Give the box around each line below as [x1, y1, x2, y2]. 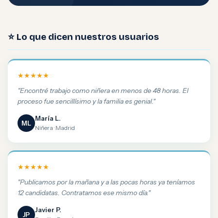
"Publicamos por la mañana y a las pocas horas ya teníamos [18, 178, 195, 186]
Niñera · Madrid [35, 125, 75, 131]
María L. [35, 114, 61, 122]
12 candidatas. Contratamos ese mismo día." [18, 188, 150, 197]
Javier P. [35, 206, 61, 214]
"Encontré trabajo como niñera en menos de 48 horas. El [18, 86, 188, 94]
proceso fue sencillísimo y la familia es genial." [18, 97, 155, 105]
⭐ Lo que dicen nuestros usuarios [8, 31, 159, 42]
